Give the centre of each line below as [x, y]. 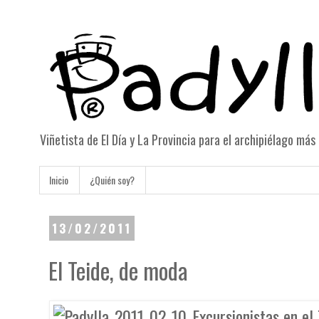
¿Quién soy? [113, 180]
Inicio [59, 180]
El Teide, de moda [119, 271]
